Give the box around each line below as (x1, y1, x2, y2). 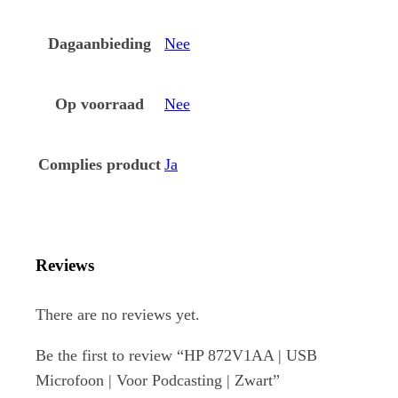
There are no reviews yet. (36, 306, 200, 324)
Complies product (38, 155, 161, 174)
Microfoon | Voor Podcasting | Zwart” (36, 371, 280, 390)
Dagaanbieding (48, 35, 151, 53)
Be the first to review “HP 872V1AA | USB (36, 346, 317, 365)
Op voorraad (55, 95, 144, 114)
